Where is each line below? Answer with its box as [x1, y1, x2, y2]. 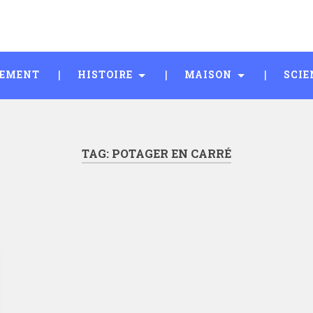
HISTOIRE [78, 68, 133, 81]
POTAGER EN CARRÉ [112, 146, 231, 161]
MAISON [184, 68, 233, 81]
